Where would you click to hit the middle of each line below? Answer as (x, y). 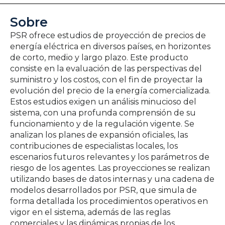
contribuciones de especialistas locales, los (94, 146)
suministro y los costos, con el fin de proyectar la (106, 79)
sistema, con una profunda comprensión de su (103, 113)
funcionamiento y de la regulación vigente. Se (102, 124)
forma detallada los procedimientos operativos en (109, 201)
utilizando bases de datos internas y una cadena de (112, 179)
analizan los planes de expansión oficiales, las (99, 135)
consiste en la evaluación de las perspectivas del (106, 68)
